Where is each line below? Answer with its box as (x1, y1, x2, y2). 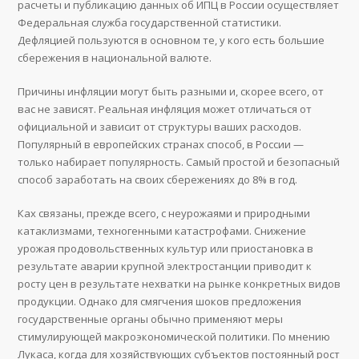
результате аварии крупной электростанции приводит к (18, 259, 313, 274)
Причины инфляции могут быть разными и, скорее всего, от (18, 84, 325, 99)
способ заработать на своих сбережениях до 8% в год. (18, 172, 298, 188)
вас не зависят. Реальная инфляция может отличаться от (18, 102, 313, 117)
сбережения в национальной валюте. (18, 50, 212, 66)
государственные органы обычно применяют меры (18, 312, 284, 327)
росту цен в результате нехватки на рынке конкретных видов (18, 276, 341, 292)
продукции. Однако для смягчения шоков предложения (18, 294, 302, 309)
